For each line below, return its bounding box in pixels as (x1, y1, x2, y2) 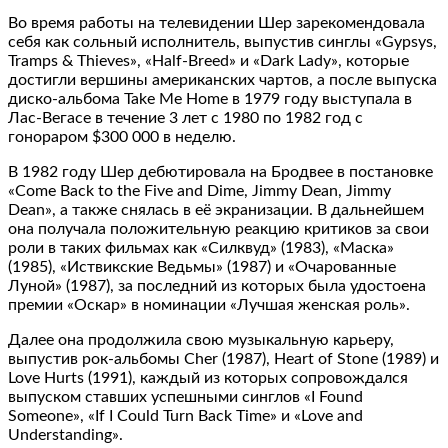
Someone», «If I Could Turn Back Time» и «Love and (8, 407, 363, 424)
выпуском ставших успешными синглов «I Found (8, 388, 363, 405)
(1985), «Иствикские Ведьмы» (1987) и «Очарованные (8, 258, 396, 275)
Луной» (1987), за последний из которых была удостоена (8, 277, 426, 294)
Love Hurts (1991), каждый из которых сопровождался (8, 369, 408, 386)
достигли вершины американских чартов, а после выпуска (8, 71, 437, 88)
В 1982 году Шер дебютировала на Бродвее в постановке (8, 163, 433, 180)
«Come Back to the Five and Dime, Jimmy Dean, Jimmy (8, 182, 391, 199)
